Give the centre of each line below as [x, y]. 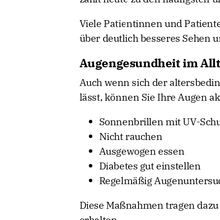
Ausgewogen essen [142, 151]
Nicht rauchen [131, 136]
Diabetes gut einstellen [150, 165]
